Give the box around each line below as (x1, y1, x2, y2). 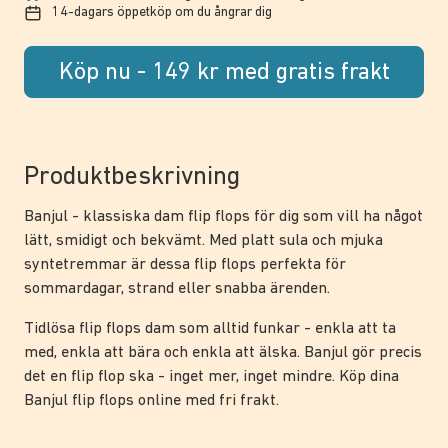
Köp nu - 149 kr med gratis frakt (58, 60, 390, 85)
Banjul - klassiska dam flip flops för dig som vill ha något (24, 208, 423, 225)
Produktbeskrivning (24, 163, 240, 191)
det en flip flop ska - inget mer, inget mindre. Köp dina (24, 368, 399, 385)
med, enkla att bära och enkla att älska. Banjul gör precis (24, 344, 422, 361)
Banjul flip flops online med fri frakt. (24, 392, 279, 409)
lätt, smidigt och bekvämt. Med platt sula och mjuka (24, 232, 383, 249)
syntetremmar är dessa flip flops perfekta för (24, 256, 346, 273)
